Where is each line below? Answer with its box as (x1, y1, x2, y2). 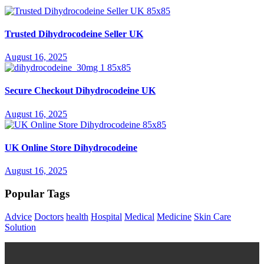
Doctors (34, 211, 64, 222)
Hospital (91, 211, 122, 222)
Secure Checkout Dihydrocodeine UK (5, 85, 156, 96)
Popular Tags (5, 187, 70, 200)
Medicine (157, 211, 192, 222)
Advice (5, 211, 32, 222)
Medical (124, 211, 154, 222)
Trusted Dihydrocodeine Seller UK (5, 28, 143, 39)
